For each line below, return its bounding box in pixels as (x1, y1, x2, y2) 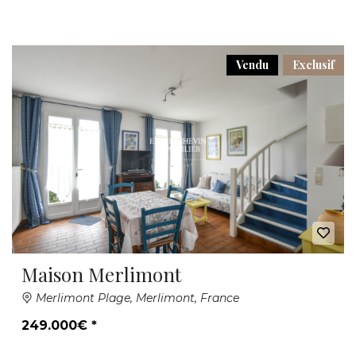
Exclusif (292, 57, 335, 73)
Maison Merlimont (21, 261, 181, 287)
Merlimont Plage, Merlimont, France (33, 290, 239, 305)
